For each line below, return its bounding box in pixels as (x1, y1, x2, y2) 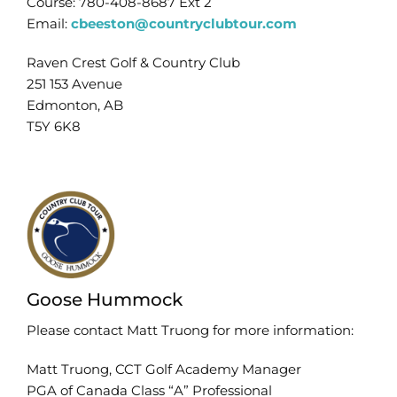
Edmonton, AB (26, 96, 123, 113)
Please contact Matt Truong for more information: (26, 321, 354, 339)
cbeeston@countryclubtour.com (70, 14, 297, 32)
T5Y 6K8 (26, 117, 81, 135)
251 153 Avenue (26, 74, 122, 92)
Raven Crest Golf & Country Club (26, 53, 240, 71)
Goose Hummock (26, 288, 183, 310)
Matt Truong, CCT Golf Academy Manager (26, 360, 301, 378)
